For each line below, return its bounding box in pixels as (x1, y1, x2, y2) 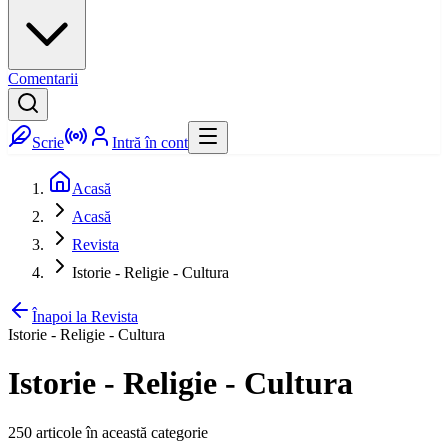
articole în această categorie (32, 423, 208, 441)
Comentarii (8, 70, 78, 87)
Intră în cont (112, 134, 188, 151)
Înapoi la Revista (32, 308, 138, 325)
